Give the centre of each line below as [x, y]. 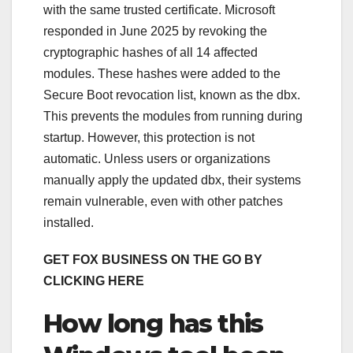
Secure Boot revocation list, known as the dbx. [172, 95]
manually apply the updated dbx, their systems [172, 180]
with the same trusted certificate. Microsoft [159, 10]
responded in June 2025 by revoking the [155, 32]
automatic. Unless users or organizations [157, 159]
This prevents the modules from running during [173, 117]
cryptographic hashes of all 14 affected [150, 53]
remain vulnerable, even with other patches [163, 202]
